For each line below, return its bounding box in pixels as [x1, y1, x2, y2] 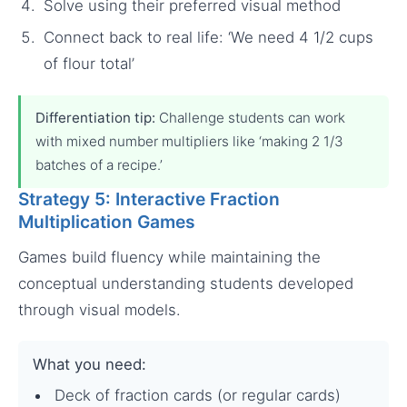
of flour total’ [44, 55, 134, 74]
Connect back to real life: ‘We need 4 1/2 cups [44, 28, 373, 47]
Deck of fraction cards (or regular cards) [55, 386, 341, 405]
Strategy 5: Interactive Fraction [18, 188, 280, 211]
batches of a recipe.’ [35, 156, 163, 174]
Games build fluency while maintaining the [18, 248, 321, 267]
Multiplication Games [18, 211, 195, 233]
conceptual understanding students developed [18, 274, 353, 293]
